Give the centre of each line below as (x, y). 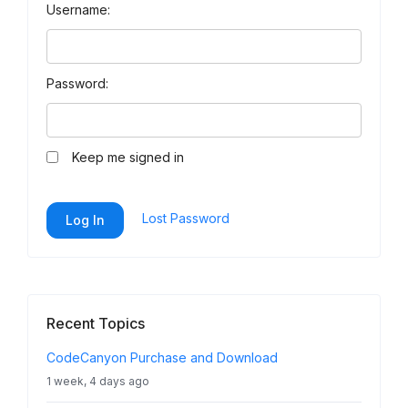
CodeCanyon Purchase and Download (162, 358)
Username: (78, 10)
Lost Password (185, 219)
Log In (85, 220)
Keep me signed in (128, 158)
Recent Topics (96, 324)
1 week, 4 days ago (98, 382)
